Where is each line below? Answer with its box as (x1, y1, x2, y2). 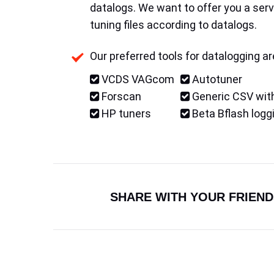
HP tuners (99, 107, 151, 120)
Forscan (99, 90, 141, 103)
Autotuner (190, 73, 242, 86)
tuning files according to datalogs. (90, 18, 257, 31)
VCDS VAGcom (99, 73, 174, 86)
